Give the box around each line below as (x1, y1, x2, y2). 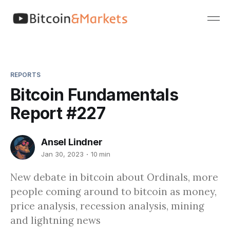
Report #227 (10, 103, 105, 123)
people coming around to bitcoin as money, (10, 185, 217, 198)
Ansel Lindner (41, 136, 103, 147)
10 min (90, 150, 111, 159)
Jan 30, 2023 (41, 150, 84, 159)
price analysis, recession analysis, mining (10, 199, 204, 212)
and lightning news (10, 214, 101, 226)
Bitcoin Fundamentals (10, 84, 179, 105)
